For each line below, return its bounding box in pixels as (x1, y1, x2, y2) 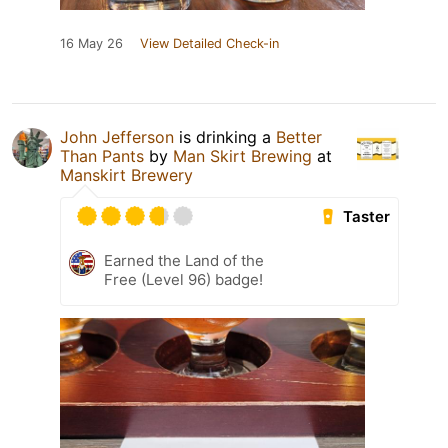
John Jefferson (60, 127, 174, 148)
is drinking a (174, 127, 276, 148)
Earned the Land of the (104, 251, 264, 271)
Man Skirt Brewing (173, 146, 312, 167)
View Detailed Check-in (140, 36, 279, 52)
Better (276, 127, 322, 148)
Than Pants (60, 146, 144, 167)
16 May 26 (60, 36, 123, 52)
